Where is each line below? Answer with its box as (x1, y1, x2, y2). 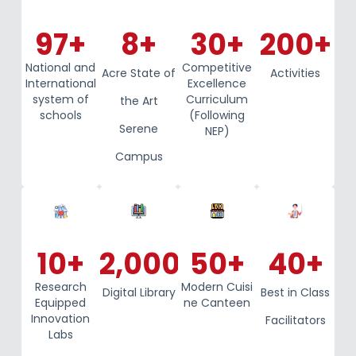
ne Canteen (184, 294, 251, 311)
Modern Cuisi (181, 278, 253, 295)
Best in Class (261, 284, 331, 300)
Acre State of (102, 65, 176, 82)
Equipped (35, 294, 87, 311)
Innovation (31, 310, 91, 327)
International (25, 75, 96, 92)
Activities (270, 65, 321, 82)
